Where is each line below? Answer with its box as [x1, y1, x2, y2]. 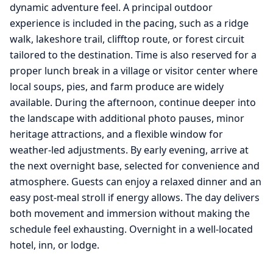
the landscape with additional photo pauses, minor [10, 112, 244, 126]
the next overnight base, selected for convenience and [10, 159, 260, 173]
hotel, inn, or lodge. [10, 238, 99, 252]
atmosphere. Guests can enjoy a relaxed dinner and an [10, 175, 261, 189]
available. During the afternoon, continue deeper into [10, 96, 256, 110]
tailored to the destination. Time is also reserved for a [10, 48, 257, 62]
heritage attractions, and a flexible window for [10, 127, 223, 141]
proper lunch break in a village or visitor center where [10, 64, 258, 78]
